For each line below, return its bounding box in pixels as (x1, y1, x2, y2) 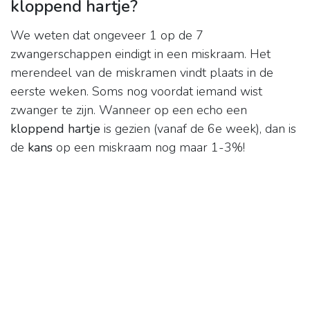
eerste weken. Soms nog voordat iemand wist (10, 83, 262, 100)
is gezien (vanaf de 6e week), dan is (100, 120, 296, 138)
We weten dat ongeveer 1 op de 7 (10, 27, 203, 44)
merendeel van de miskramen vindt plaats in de (10, 64, 273, 82)
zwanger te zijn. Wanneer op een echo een (10, 102, 247, 119)
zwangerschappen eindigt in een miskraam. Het (10, 46, 271, 63)
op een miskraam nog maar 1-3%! (53, 139, 245, 156)
